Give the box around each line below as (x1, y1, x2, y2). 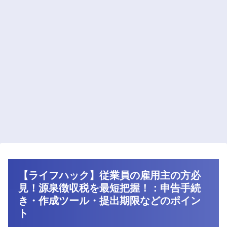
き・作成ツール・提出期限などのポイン (18, 195, 201, 206)
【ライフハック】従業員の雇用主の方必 (18, 170, 201, 181)
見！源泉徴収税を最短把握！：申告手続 (18, 182, 201, 194)
